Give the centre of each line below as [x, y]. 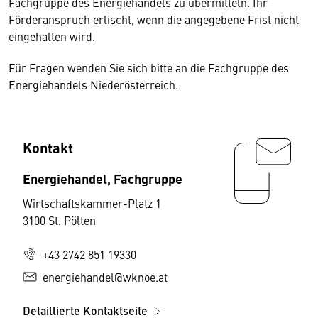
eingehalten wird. [53, 36]
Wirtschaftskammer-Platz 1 [92, 203]
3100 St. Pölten [59, 220]
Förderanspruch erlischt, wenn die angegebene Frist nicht [154, 19]
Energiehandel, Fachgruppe [103, 178]
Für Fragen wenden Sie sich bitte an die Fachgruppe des [149, 67]
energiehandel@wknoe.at [105, 277]
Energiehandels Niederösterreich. [93, 84]
